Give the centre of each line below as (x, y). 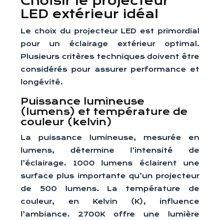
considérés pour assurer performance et (110, 69)
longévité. (42, 82)
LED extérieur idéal (90, 14)
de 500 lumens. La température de (110, 189)
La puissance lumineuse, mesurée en (110, 137)
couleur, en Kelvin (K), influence (110, 201)
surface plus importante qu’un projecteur (110, 176)
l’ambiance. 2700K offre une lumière (110, 214)
